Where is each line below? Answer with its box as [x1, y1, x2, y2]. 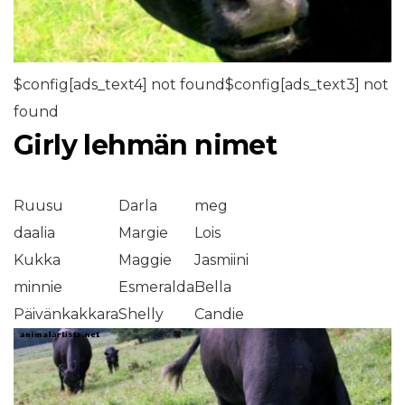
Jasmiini [194, 251, 249, 269]
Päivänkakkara [14, 306, 118, 324]
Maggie [118, 251, 172, 269]
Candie [194, 306, 244, 324]
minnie [14, 278, 62, 297]
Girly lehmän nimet [14, 128, 278, 163]
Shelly [118, 306, 164, 324]
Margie [118, 224, 168, 242]
